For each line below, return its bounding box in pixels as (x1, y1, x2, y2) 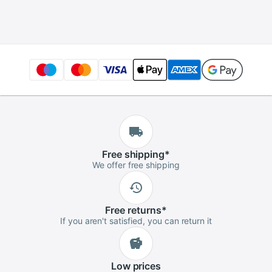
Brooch (17, 12, 55, 24)
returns (125, 204, 161, 216)
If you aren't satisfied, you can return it (59, 216, 212, 226)
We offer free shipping (92, 160, 180, 170)
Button (148, 12, 184, 24)
